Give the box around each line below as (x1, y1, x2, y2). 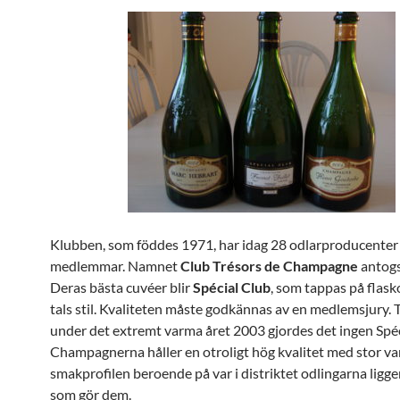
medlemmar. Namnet (50, 257, 180, 274)
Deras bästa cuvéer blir (50, 279, 193, 296)
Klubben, (50, 236, 105, 253)
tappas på (304, 279, 364, 296)
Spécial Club (193, 279, 271, 296)
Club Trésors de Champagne (180, 257, 361, 274)
